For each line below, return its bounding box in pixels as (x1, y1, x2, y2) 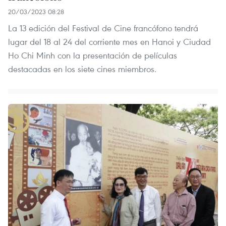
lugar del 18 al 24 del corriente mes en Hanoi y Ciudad (8, 35, 211, 47)
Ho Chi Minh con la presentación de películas (8, 49, 177, 61)
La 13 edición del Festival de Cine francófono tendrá (8, 22, 198, 34)
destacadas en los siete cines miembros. (8, 63, 156, 75)
